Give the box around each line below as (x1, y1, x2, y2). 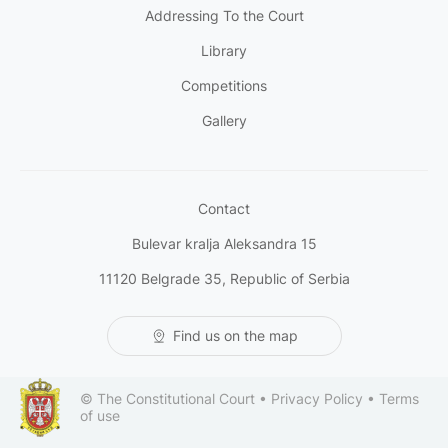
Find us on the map (172, 326, 298, 344)
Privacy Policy (271, 389, 363, 407)
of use (80, 406, 120, 424)
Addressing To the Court (144, 6, 304, 24)
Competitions (181, 76, 267, 94)
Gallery (201, 111, 247, 129)
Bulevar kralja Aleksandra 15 (131, 234, 317, 252)
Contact (198, 199, 250, 217)
